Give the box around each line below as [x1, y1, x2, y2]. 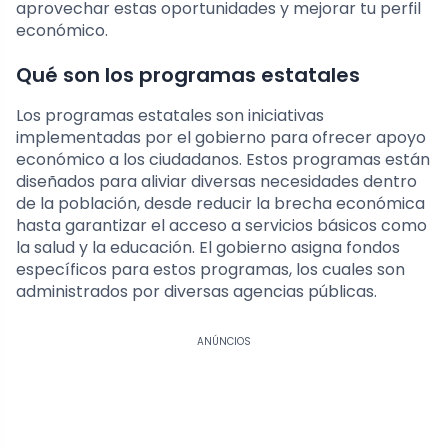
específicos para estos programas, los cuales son [16, 257, 405, 281]
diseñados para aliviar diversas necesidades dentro [16, 169, 417, 193]
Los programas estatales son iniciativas [16, 103, 324, 127]
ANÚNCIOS [196, 333, 251, 349]
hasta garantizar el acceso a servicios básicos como [16, 213, 427, 237]
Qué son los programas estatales [16, 60, 360, 89]
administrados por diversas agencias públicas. [16, 279, 377, 303]
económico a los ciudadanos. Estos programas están [16, 147, 430, 171]
